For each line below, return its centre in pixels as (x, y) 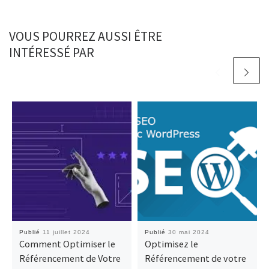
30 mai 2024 (189, 232)
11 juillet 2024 (66, 232)
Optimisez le (171, 244)
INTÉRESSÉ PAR (52, 53)
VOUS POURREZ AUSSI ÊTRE (86, 37)
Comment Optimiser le (67, 244)
